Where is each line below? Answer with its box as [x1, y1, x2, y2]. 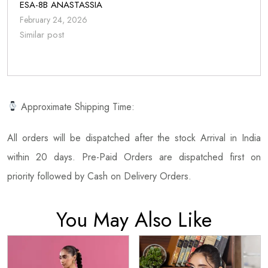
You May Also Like [56, 205, 212, 234]
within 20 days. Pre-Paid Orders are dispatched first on [7, 150, 261, 164]
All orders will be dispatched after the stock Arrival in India [7, 130, 261, 145]
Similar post [20, 28, 64, 41]
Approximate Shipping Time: [18, 99, 135, 114]
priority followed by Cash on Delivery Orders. [7, 169, 191, 183]
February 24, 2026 [20, 13, 87, 26]
